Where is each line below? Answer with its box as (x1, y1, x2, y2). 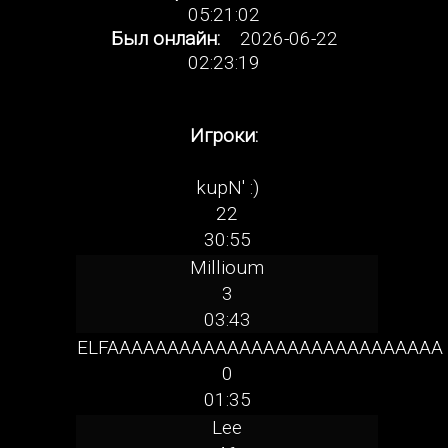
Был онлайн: (110, 26, 220, 50)
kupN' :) (195, 176, 259, 200)
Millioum (190, 256, 264, 280)
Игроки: (190, 123, 258, 147)
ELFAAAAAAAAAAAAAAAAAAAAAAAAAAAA (77, 336, 443, 360)
